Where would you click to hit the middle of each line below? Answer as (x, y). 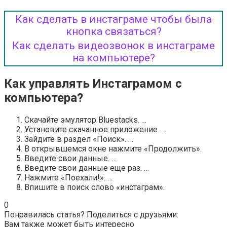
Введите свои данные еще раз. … (87, 168)
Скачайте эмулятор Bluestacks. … (85, 120)
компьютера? (44, 98)
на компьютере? (113, 58)
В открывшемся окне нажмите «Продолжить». (113, 148)
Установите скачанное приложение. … (95, 129)
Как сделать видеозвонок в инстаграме (113, 46)
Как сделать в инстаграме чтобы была (113, 20)
